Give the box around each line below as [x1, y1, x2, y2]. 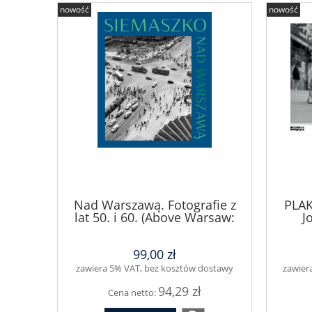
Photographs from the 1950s [71, 221, 238, 239]
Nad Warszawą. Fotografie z [73, 196, 236, 214]
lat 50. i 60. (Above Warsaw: [75, 209, 235, 226]
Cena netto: [108, 286, 158, 299]
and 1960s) [123, 234, 187, 251]
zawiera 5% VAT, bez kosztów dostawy [76, 261, 233, 274]
